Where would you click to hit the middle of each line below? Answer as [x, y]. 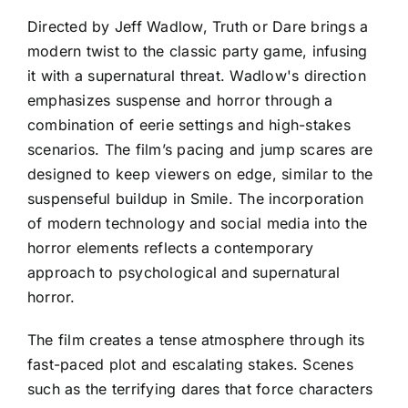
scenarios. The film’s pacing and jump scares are [200, 150]
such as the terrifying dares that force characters [200, 389]
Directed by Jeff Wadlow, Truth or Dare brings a [198, 27]
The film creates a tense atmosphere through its [196, 340]
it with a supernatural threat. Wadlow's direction [197, 76]
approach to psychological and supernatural [184, 273]
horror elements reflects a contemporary [171, 248]
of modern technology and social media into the [198, 224]
